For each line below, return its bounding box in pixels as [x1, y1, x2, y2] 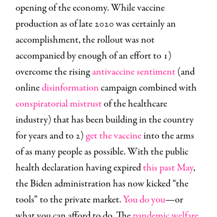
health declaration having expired [15, 160, 141, 175]
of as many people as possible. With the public [15, 144, 188, 159]
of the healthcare [102, 96, 167, 111]
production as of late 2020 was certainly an [15, 16, 176, 31]
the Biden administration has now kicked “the [15, 176, 188, 191]
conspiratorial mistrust [15, 96, 102, 111]
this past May [141, 160, 193, 175]
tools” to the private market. [15, 192, 123, 207]
